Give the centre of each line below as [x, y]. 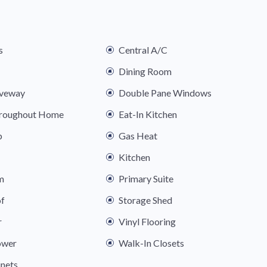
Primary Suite [146, 179]
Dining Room [145, 72]
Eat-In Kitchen [148, 114]
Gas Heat [138, 136]
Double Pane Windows [165, 93]
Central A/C [143, 50]
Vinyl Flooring [148, 222]
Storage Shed [146, 200]
